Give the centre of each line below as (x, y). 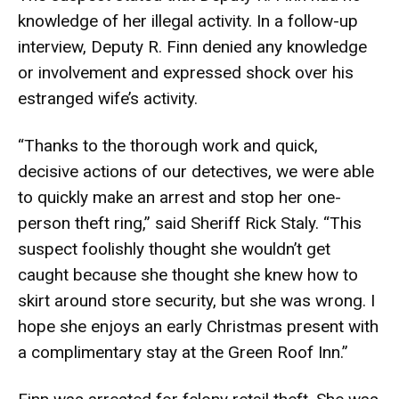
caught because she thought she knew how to (188, 275)
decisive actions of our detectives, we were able (196, 171)
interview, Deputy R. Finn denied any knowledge (192, 47)
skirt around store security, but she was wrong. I (196, 301)
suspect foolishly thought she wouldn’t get (174, 249)
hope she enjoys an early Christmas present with (198, 326)
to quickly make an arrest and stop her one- (179, 197)
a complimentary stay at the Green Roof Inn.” (183, 352)
